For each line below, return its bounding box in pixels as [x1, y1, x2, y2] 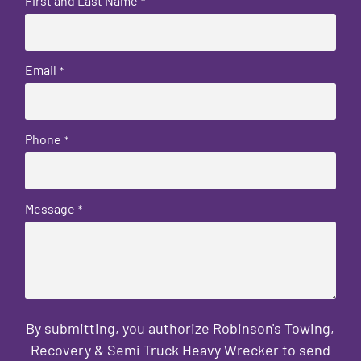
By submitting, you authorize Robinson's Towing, [26, 318, 335, 337]
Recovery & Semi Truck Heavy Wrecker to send [30, 340, 330, 359]
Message [25, 200, 76, 216]
